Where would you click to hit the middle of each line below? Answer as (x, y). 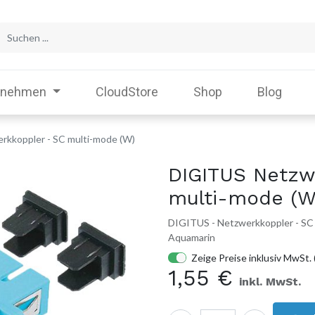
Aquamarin (192, 237)
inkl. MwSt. (270, 282)
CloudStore (127, 92)
